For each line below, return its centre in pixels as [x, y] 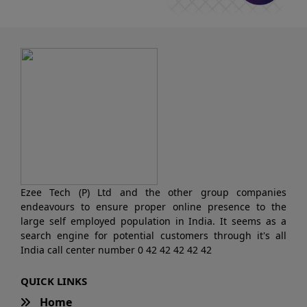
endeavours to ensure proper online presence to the [153, 207]
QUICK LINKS [54, 281]
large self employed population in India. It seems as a [153, 221]
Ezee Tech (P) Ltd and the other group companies [153, 193]
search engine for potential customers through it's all [153, 236]
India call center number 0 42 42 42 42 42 [116, 250]
